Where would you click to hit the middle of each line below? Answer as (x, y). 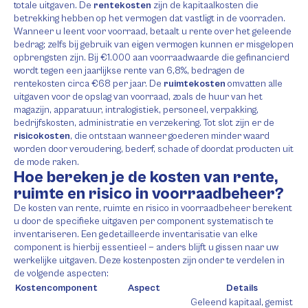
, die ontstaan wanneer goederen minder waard (170, 136)
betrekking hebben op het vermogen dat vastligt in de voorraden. (150, 19)
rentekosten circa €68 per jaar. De (89, 84)
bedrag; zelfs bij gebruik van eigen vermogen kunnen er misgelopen (154, 45)
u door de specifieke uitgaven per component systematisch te (144, 221)
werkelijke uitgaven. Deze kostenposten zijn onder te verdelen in (149, 261)
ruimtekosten (195, 84)
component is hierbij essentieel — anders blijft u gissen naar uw (146, 247)
